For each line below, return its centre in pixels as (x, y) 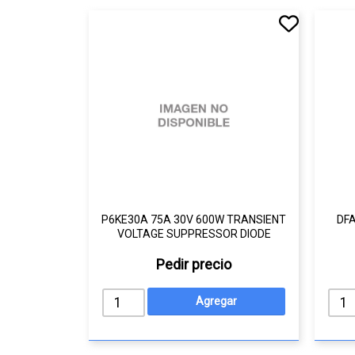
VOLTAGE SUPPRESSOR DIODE (194, 234)
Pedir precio (194, 264)
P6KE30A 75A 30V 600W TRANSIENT (194, 219)
